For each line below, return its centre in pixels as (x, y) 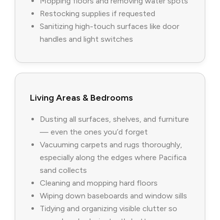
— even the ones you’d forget (94, 132)
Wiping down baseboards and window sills (113, 196)
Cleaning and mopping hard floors (99, 183)
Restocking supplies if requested (97, 14)
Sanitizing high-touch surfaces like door (110, 27)
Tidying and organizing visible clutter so (109, 209)
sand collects (63, 170)
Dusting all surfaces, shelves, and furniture (114, 119)
